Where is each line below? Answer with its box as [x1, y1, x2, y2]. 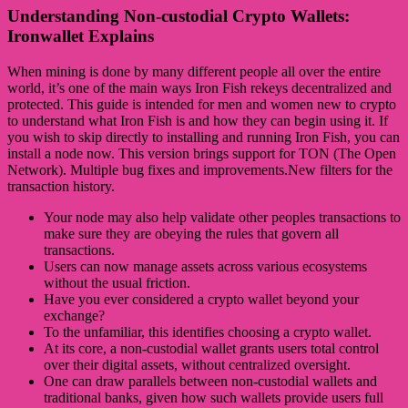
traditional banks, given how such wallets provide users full [44, 389, 383, 405]
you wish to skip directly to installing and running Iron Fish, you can [7, 128, 400, 145]
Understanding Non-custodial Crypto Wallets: [7, 5, 350, 25]
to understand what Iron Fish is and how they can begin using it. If [7, 112, 388, 128]
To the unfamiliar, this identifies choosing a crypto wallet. [44, 323, 372, 340]
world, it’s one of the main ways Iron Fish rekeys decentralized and [7, 79, 392, 96]
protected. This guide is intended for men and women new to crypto [7, 96, 396, 112]
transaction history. [7, 178, 115, 194]
